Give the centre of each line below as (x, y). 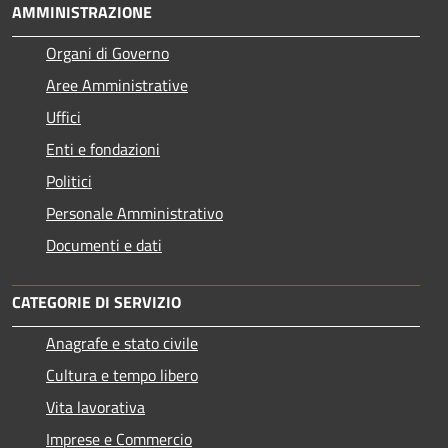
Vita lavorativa (95, 406)
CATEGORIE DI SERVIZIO (96, 301)
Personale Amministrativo (134, 212)
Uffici (63, 116)
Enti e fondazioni (103, 148)
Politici (69, 180)
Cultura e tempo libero (122, 374)
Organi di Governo (107, 52)
